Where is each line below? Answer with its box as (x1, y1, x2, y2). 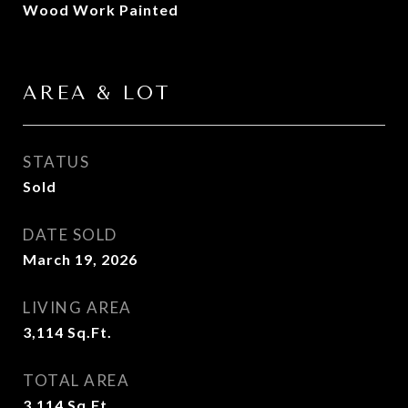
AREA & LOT (23, 82, 171, 104)
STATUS (23, 152, 89, 171)
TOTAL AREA (23, 371, 129, 390)
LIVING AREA (23, 298, 132, 317)
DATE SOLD (23, 225, 117, 244)
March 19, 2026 (23, 250, 138, 268)
